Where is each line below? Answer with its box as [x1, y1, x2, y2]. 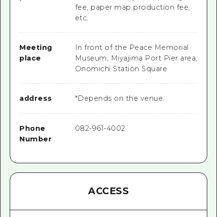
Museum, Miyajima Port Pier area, [75, 54, 198, 63]
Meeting [19, 43, 52, 52]
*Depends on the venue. [75, 94, 165, 103]
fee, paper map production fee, [75, 3, 190, 12]
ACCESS [88, 186, 129, 197]
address [19, 94, 52, 103]
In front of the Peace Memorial [75, 43, 189, 52]
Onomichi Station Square [75, 64, 168, 74]
